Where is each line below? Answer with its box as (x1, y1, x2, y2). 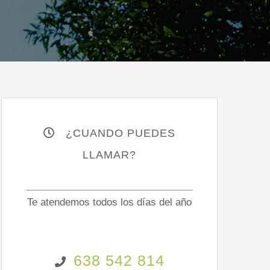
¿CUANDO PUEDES (55, 127, 176, 139)
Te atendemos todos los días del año (27, 196, 192, 208)
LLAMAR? (83, 149, 137, 161)
